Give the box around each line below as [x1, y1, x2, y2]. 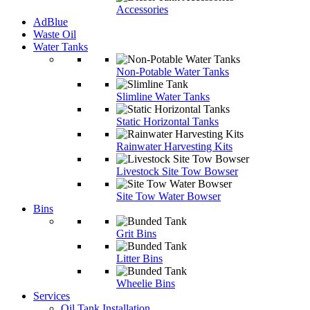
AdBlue [33, 16, 68, 28]
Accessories [116, 3, 168, 15]
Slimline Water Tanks [116, 91, 210, 102]
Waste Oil [33, 28, 76, 40]
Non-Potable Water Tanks [116, 66, 229, 77]
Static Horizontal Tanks [116, 116, 219, 127]
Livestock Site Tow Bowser [116, 165, 238, 177]
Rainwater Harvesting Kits [116, 140, 232, 152]
